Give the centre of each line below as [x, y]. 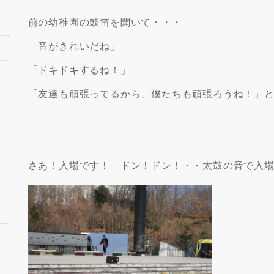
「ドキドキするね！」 [79, 69]
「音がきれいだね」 [74, 46]
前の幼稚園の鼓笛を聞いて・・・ [105, 22]
